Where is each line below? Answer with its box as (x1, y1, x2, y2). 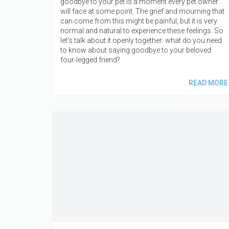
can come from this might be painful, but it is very (60, 16, 217, 25)
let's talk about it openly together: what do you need (60, 36, 222, 44)
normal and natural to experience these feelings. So (60, 26, 223, 35)
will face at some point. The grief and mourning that (60, 7, 224, 15)
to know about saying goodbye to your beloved (60, 45, 211, 54)
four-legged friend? (60, 55, 120, 64)
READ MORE (188, 78, 228, 87)
